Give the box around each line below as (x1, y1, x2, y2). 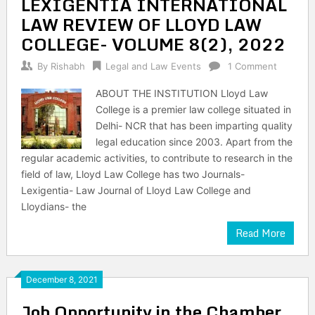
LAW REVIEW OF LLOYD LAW (20, 11, 262, 38)
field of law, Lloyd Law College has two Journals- (20, 168, 245, 180)
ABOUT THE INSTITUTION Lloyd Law (96, 87, 269, 99)
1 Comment (227, 60, 277, 72)
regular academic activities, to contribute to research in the (20, 152, 292, 164)
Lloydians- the (20, 200, 86, 212)
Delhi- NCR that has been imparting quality (96, 120, 293, 131)
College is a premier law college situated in (96, 103, 292, 115)
